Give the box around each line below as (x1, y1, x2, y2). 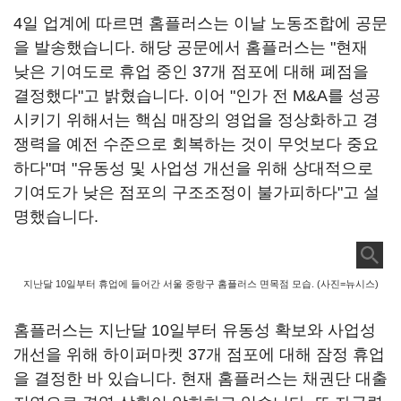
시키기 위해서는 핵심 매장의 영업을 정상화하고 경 (13, 111, 379, 129)
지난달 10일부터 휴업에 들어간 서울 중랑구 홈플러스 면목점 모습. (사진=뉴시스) (22, 278, 379, 289)
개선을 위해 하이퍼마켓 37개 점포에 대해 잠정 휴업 (13, 346, 385, 363)
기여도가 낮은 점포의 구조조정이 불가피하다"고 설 (13, 183, 380, 201)
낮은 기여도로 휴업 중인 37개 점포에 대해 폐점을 (13, 63, 369, 81)
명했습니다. (13, 208, 103, 226)
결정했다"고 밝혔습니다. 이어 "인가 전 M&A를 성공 (13, 87, 380, 105)
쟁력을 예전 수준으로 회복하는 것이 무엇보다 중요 (13, 135, 379, 153)
